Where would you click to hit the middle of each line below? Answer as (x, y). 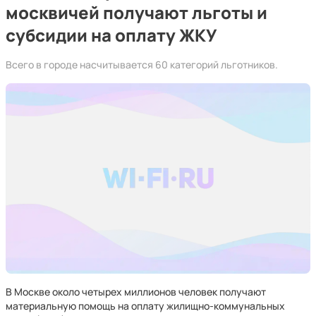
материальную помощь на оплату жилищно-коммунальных (145, 306)
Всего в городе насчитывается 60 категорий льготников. (142, 65)
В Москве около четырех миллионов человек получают (136, 292)
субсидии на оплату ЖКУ (111, 35)
